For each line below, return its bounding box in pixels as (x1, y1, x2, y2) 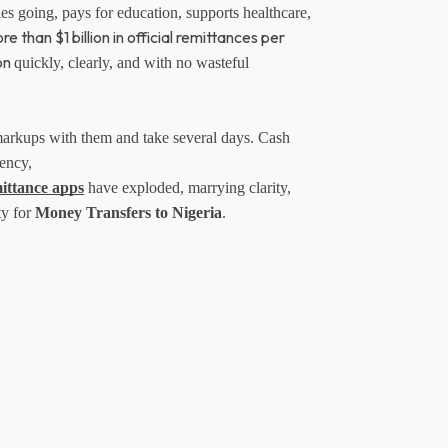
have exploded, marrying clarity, (84, 178, 291, 196)
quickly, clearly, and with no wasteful (14, 53, 249, 71)
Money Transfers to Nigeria (35, 203, 222, 221)
